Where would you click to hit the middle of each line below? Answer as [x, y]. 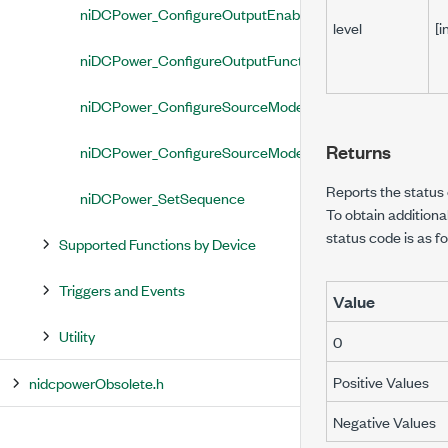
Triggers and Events [122, 289]
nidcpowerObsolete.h [96, 382]
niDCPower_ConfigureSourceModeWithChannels [237, 151]
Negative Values [384, 421]
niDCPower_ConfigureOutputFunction [201, 59]
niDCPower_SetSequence [162, 197]
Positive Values [381, 381]
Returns [358, 151]
